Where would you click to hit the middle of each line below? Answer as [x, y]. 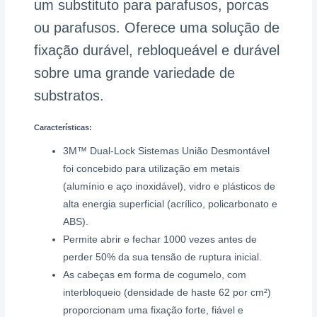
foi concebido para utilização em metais [152, 168]
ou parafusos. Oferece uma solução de [157, 27]
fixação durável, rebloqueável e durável [157, 50]
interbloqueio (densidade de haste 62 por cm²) [167, 292]
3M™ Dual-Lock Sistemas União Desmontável [167, 151]
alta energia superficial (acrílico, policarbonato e [171, 204]
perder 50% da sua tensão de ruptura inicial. [163, 257]
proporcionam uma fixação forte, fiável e [154, 310]
